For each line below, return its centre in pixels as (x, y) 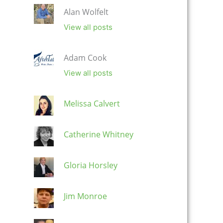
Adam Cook (85, 58)
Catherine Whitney (99, 135)
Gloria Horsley (91, 166)
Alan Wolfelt (86, 12)
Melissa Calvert (92, 104)
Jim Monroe (85, 196)
